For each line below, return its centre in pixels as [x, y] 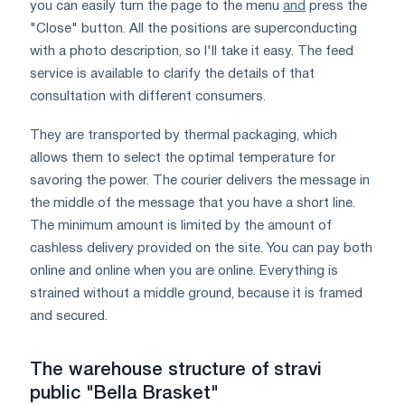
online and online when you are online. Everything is [184, 271]
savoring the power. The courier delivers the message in [200, 180]
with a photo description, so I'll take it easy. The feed [192, 51]
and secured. [69, 316]
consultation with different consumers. [148, 96]
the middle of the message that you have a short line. [193, 203]
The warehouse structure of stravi [176, 370]
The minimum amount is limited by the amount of [181, 226]
